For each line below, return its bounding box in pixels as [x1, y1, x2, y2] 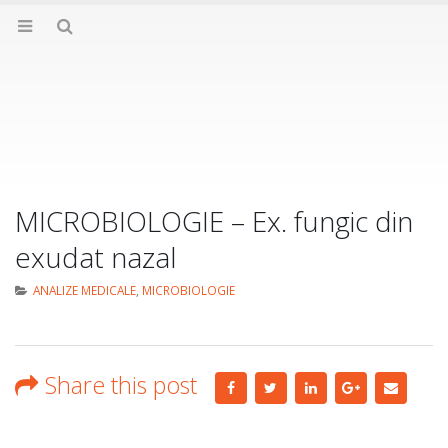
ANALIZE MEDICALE [32, 282, 136, 298]
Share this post [45, 369, 197, 401]
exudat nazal [15, 238, 177, 276]
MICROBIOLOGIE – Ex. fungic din [15, 202, 413, 240]
